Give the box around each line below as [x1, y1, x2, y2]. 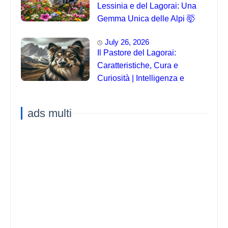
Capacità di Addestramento [97, 87, 195, 96]
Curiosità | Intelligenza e [97, 74, 184, 83]
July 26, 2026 [105, 38, 149, 47]
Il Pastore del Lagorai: [97, 48, 176, 58]
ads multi [27, 106, 72, 120]
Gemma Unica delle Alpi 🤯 [97, 14, 195, 23]
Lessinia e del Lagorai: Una [97, 2, 196, 11]
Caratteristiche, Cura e [97, 61, 178, 70]
